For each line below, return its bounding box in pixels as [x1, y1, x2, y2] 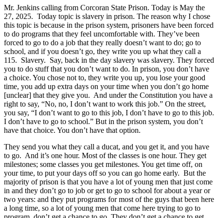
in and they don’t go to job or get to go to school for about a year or [4, 186, 210, 195]
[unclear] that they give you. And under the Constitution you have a [4, 91, 213, 99]
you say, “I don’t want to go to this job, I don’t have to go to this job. [4, 108, 214, 117]
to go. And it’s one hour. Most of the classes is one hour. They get [4, 151, 206, 160]
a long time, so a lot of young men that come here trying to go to [4, 203, 200, 212]
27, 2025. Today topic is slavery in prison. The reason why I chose [4, 12, 210, 20]
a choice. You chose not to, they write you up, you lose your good [4, 73, 205, 82]
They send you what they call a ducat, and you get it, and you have [4, 142, 209, 151]
